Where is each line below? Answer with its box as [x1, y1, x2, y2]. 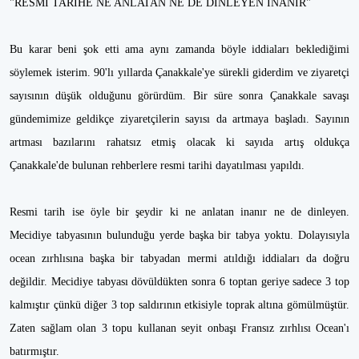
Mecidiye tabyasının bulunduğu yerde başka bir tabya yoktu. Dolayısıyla [10, 229, 349, 241]
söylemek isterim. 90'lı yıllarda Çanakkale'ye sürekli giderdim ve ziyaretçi [10, 67, 349, 79]
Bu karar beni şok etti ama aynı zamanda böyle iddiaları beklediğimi [10, 43, 349, 55]
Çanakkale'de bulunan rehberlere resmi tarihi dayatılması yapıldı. [10, 159, 305, 171]
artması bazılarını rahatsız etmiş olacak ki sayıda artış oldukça [10, 136, 349, 148]
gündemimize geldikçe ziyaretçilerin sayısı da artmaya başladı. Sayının [10, 113, 349, 125]
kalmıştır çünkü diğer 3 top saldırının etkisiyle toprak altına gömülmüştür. [10, 299, 349, 311]
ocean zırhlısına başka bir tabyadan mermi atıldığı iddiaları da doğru [10, 252, 349, 264]
